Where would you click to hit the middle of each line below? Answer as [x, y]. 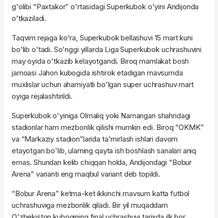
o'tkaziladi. [30, 18]
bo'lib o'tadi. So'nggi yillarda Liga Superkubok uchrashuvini [107, 49]
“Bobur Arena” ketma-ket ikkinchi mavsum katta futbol [101, 193]
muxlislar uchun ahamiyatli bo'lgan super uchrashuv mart [103, 84]
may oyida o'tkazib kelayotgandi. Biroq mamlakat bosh [100, 61]
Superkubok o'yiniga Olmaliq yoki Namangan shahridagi [101, 115]
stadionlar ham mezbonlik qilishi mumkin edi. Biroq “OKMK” [108, 127]
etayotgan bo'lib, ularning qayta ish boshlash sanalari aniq [104, 150]
